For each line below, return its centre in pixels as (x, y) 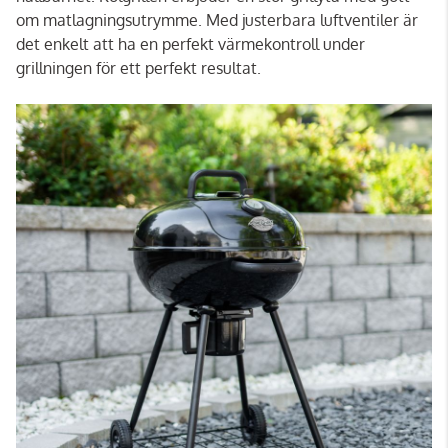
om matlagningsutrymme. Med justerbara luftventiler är (217, 19)
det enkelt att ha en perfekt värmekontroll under (190, 43)
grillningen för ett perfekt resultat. (138, 67)
